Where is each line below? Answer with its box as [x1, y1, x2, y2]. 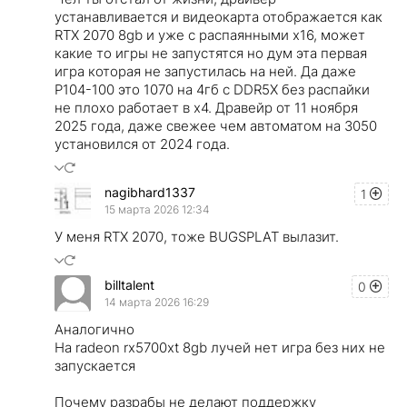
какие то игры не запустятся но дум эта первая [55, 44, 367, 62]
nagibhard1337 [104, 184, 195, 201]
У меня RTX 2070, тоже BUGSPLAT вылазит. [55, 227, 339, 245]
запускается [55, 356, 135, 374]
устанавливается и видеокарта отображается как [55, 7, 382, 25]
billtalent [104, 277, 154, 293]
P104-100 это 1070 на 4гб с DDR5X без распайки [55, 80, 370, 98]
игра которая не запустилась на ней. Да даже [55, 62, 356, 80]
